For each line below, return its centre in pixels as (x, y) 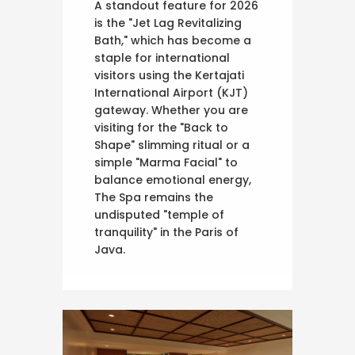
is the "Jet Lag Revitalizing (168, 23)
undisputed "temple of (159, 215)
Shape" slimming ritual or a (172, 145)
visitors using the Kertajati (169, 76)
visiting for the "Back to (161, 128)
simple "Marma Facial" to (166, 163)
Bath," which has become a (173, 41)
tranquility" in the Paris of (166, 233)
